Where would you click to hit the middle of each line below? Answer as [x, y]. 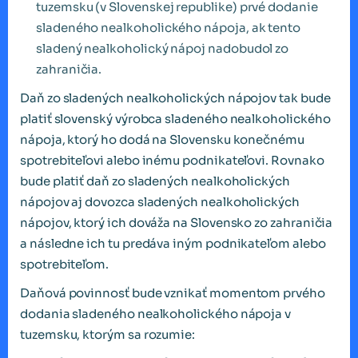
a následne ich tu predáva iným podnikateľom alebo [173, 244]
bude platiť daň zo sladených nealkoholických [155, 181]
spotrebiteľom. [65, 265]
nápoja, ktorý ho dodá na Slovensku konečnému [162, 140]
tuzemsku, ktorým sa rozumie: [108, 335]
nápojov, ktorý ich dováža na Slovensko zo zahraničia [177, 223]
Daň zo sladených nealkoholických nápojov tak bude [175, 98]
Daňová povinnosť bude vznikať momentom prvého [173, 293]
